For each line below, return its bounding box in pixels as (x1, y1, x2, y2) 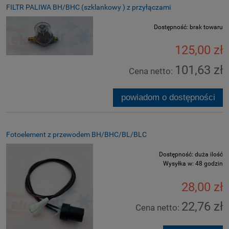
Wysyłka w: (163, 160, 194, 168)
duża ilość (195, 151, 223, 158)
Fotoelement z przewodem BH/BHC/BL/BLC (6, 130, 147, 139)
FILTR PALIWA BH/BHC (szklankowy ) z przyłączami (6, 3, 171, 12)
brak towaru (190, 24, 223, 31)
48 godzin (195, 160, 223, 168)
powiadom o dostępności (121, 93, 215, 103)
